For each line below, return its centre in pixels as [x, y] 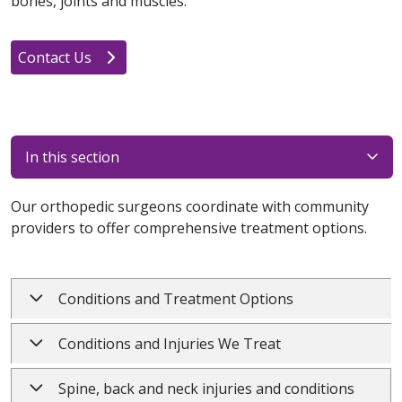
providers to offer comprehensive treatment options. [189, 228]
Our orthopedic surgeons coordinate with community [190, 206]
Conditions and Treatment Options [176, 299]
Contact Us [57, 57]
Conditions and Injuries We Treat [170, 344]
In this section [72, 157]
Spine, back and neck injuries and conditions [206, 389]
